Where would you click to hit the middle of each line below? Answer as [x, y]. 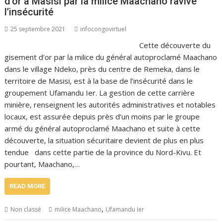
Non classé [26, 209]
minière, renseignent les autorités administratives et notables [110, 105]
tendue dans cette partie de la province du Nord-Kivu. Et [103, 152]
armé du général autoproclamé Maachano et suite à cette [103, 128]
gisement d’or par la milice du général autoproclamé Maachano [111, 57]
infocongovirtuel [104, 29]
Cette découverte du [174, 45]
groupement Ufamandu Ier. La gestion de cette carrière [100, 93]
